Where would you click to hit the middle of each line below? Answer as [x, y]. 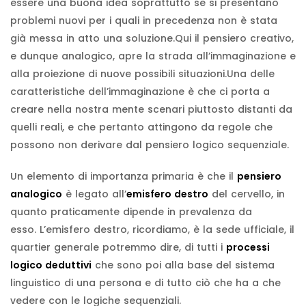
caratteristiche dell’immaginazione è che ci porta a [140, 91]
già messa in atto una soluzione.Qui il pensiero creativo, [152, 38]
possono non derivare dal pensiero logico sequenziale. [150, 144]
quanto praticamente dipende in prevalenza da [131, 211]
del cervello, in [247, 194]
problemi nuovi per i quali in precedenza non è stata [144, 20]
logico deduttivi [51, 265]
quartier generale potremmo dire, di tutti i [118, 247]
